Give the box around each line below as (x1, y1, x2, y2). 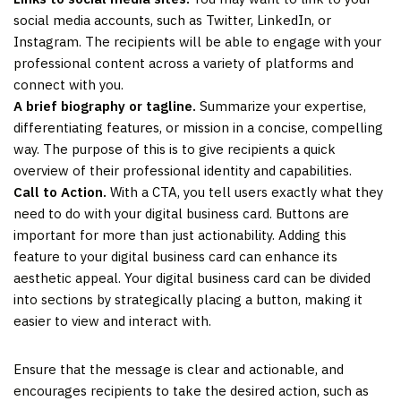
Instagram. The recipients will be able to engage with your (13, 32, 381, 50)
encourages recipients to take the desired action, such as (13, 381, 369, 399)
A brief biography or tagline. (13, 97, 196, 115)
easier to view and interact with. (13, 311, 211, 329)
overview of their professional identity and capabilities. (13, 161, 352, 179)
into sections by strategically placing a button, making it (13, 290, 363, 308)
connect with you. (13, 75, 124, 93)
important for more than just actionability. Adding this (13, 226, 346, 243)
